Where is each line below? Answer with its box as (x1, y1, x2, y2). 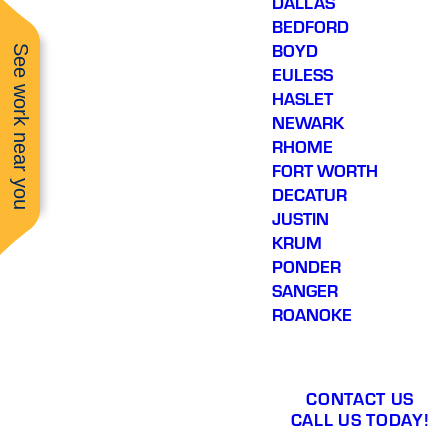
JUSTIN (272, 206, 330, 231)
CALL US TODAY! (290, 406, 430, 431)
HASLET (272, 86, 334, 111)
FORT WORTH (272, 158, 379, 183)
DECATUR (272, 182, 348, 207)
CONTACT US (306, 385, 415, 410)
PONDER (272, 254, 342, 279)
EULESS (272, 62, 334, 87)
